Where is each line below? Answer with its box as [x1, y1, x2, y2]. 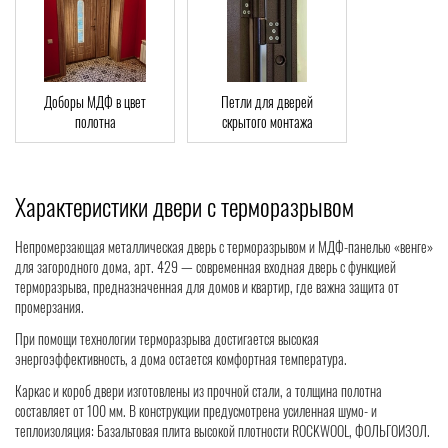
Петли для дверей [221, 91, 313, 113]
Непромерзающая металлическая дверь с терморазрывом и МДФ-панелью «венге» [15, 236, 433, 258]
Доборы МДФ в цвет [44, 91, 146, 113]
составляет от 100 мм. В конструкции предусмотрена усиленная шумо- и [15, 400, 377, 422]
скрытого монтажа [221, 111, 313, 133]
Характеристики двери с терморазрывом [15, 188, 354, 225]
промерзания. [15, 296, 84, 318]
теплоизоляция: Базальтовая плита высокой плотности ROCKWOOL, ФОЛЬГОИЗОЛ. [15, 420, 430, 442]
